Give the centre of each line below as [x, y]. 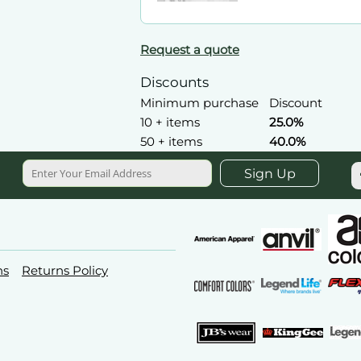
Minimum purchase [199, 103]
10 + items [170, 122]
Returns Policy [65, 270]
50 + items [171, 141]
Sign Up [270, 174]
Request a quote [190, 50]
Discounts [174, 82]
